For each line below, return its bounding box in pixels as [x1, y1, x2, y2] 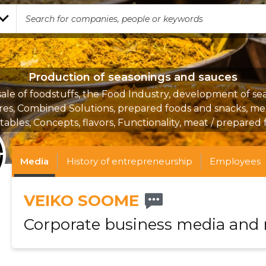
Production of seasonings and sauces [28, 71, 237, 84]
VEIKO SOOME [23, 191, 139, 210]
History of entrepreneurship [66, 156, 192, 167]
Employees [210, 156, 261, 167]
